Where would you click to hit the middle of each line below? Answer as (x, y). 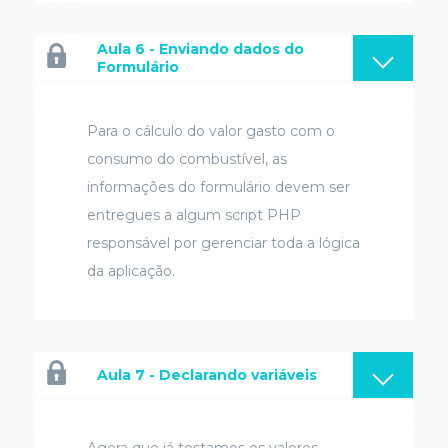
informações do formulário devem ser (218, 186)
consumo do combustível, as (187, 158)
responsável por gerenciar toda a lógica (223, 242)
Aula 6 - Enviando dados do (200, 48)
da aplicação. (131, 270)
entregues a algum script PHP (194, 214)
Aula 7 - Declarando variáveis (207, 374)
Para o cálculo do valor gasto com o (211, 130)
